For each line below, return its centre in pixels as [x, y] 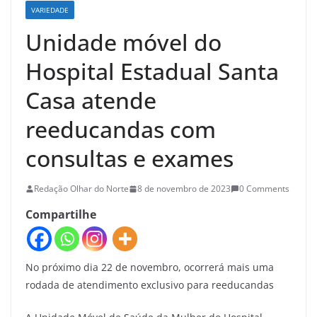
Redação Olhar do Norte [81, 189]
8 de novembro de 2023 [184, 189]
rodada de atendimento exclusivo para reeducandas [150, 284]
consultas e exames [129, 158]
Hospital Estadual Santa [152, 71]
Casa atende [91, 100]
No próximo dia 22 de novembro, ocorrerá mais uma [150, 267]
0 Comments [264, 189]
